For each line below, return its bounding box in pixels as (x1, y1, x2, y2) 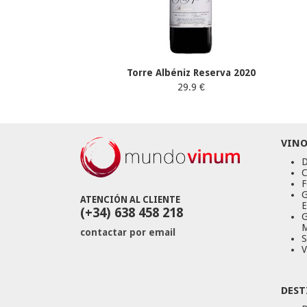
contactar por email (80, 227, 175, 238)
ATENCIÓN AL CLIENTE (80, 195, 180, 206)
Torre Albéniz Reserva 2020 (126, 67, 256, 79)
